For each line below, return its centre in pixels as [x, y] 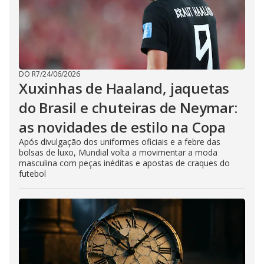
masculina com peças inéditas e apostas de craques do [124, 163]
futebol [32, 173]
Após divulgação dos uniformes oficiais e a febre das [120, 141]
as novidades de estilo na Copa [122, 127]
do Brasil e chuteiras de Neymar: [128, 107]
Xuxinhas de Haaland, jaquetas [124, 88]
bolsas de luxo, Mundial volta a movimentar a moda [118, 152]
